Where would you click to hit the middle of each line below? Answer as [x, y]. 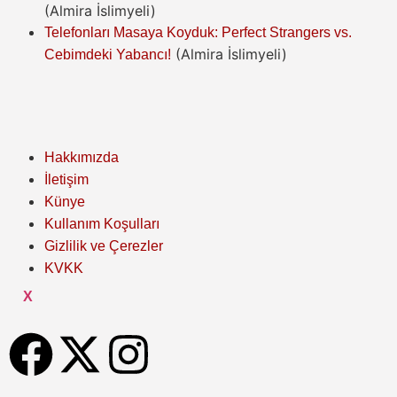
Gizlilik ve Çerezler [104, 245]
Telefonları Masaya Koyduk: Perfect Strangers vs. [198, 32]
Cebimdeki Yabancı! [108, 54]
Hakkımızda [82, 157]
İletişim [66, 179]
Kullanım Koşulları [102, 223]
